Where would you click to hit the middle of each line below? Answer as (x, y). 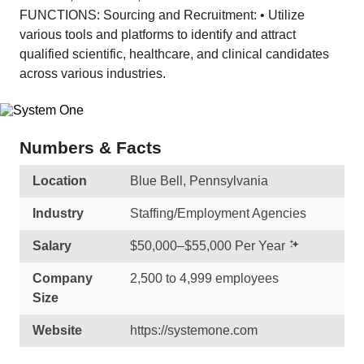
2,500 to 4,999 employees (204, 278)
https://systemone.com (194, 330)
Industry (58, 213)
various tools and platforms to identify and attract (158, 35)
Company (63, 278)
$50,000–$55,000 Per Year (208, 246)
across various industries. (93, 74)
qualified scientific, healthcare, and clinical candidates (174, 54)
